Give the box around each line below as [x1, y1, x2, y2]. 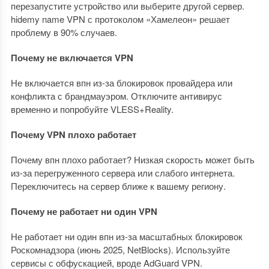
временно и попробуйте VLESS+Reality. [10, 103, 174, 115]
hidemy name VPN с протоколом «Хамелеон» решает [10, 13, 230, 25]
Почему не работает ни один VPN [10, 205, 157, 218]
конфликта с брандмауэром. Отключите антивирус [10, 89, 222, 102]
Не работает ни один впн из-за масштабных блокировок [10, 230, 243, 243]
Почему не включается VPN [10, 51, 133, 64]
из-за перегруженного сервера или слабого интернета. [10, 166, 235, 179]
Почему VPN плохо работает [10, 128, 136, 141]
